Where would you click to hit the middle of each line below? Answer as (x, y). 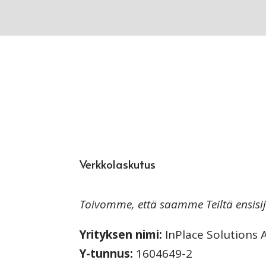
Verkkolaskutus (118, 164)
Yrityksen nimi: (121, 235)
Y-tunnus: (107, 254)
